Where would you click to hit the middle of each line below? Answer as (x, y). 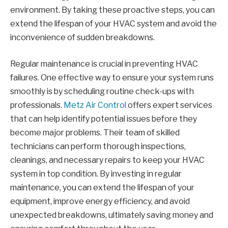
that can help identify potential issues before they (104, 119)
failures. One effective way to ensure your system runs (112, 77)
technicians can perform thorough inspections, (98, 146)
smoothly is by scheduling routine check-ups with (102, 91)
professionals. (37, 105)
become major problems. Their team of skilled (95, 132)
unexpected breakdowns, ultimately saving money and (112, 215)
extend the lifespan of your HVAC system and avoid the (113, 24)
